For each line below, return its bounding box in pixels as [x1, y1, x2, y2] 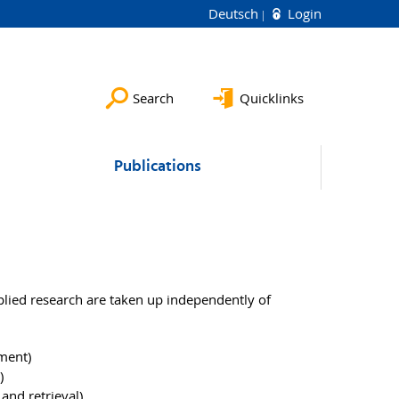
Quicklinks [240, 89, 304, 107]
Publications [114, 154, 201, 180]
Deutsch [208, 4, 262, 22]
